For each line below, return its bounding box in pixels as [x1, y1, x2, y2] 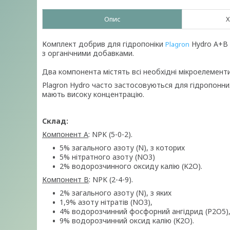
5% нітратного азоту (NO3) [60, 152, 155, 162]
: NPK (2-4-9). [89, 175, 133, 184]
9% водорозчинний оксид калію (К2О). [60, 216, 194, 225]
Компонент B [42, 175, 89, 184]
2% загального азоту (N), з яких [60, 188, 171, 198]
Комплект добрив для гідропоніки [42, 39, 165, 49]
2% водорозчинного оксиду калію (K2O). [60, 161, 202, 171]
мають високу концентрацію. [42, 89, 144, 99]
